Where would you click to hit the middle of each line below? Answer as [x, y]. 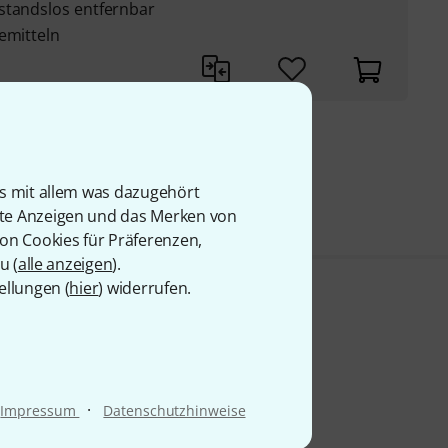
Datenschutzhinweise [174, 410]
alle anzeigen [65, 264]
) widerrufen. [145, 288]
